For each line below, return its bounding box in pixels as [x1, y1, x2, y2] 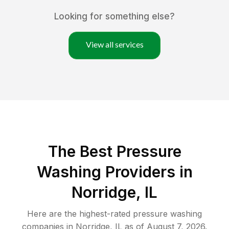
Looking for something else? [54, 11, 175, 22]
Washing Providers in [36, 163, 193, 181]
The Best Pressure [48, 142, 181, 161]
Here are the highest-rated [27, 209, 133, 219]
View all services [85, 39, 144, 50]
